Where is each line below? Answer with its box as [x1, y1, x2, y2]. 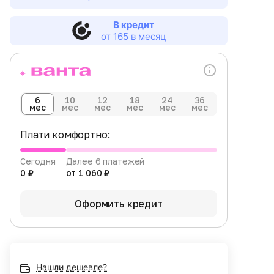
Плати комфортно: [20, 128, 110, 141]
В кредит [113, 19, 154, 31]
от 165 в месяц [100, 31, 166, 43]
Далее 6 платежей [65, 156, 145, 167]
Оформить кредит [75, 198, 163, 210]
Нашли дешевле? [36, 262, 107, 273]
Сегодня [20, 156, 56, 167]
